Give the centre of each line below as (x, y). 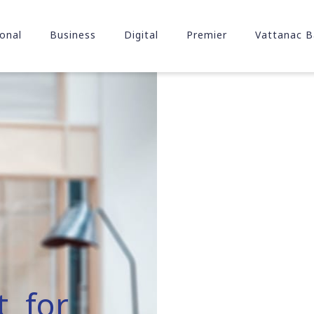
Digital (141, 35)
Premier (206, 35)
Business (73, 35)
